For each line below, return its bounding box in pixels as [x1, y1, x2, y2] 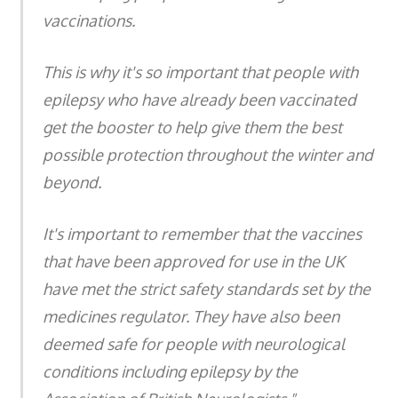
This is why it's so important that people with [43, 61, 358, 82]
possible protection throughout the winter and [43, 144, 373, 164]
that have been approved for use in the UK [43, 251, 345, 271]
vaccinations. [43, 10, 135, 30]
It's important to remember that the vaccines [43, 223, 362, 243]
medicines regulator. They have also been [43, 306, 339, 326]
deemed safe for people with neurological [43, 333, 345, 354]
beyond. [43, 171, 101, 192]
